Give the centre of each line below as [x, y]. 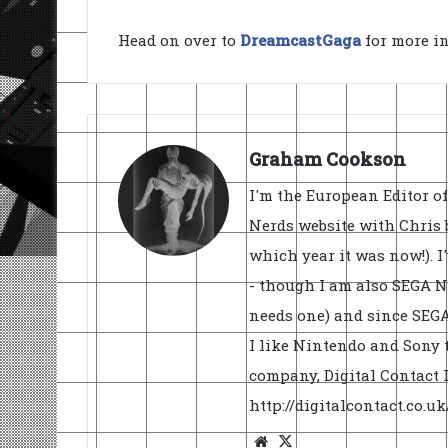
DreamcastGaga [300, 40]
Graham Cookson [327, 159]
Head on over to [179, 40]
